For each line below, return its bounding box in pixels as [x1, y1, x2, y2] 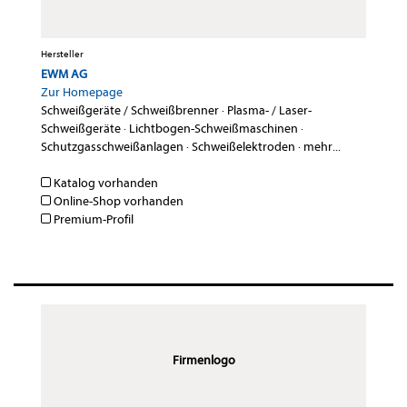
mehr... [303, 139, 341, 155]
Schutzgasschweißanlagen [41, 139, 184, 155]
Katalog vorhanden [51, 175, 158, 192]
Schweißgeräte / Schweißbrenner [41, 103, 219, 119]
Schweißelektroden [192, 139, 295, 155]
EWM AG [41, 66, 87, 83]
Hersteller [41, 48, 84, 61]
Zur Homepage [41, 84, 123, 101]
